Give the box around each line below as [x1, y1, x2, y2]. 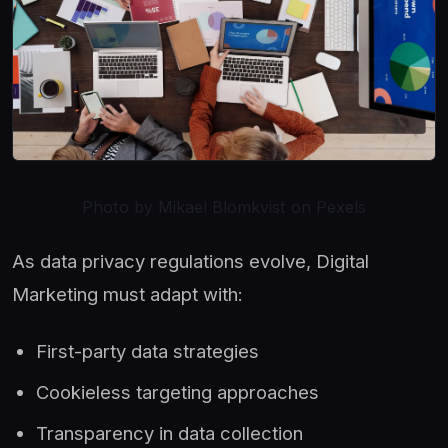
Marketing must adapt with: [12, 283, 243, 306]
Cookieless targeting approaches [36, 381, 319, 404]
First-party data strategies [36, 340, 259, 363]
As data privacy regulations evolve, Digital [12, 250, 369, 273]
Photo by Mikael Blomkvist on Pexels [82, 197, 366, 218]
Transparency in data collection [36, 422, 303, 445]
